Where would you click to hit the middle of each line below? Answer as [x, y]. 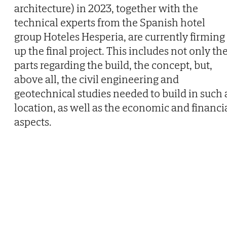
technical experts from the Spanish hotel [110, 23]
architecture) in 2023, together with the [106, 8]
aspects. [33, 122]
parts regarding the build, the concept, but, [113, 65]
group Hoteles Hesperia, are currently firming [120, 37]
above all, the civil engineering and [97, 79]
